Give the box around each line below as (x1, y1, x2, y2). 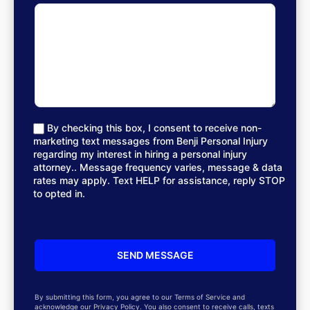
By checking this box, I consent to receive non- (47, 122, 262, 134)
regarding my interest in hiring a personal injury (33, 148, 247, 161)
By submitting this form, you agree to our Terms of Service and (35, 293, 245, 302)
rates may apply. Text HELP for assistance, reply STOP (33, 174, 285, 187)
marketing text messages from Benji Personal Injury (33, 135, 268, 147)
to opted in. (33, 188, 85, 200)
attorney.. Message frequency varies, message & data (33, 161, 282, 174)
